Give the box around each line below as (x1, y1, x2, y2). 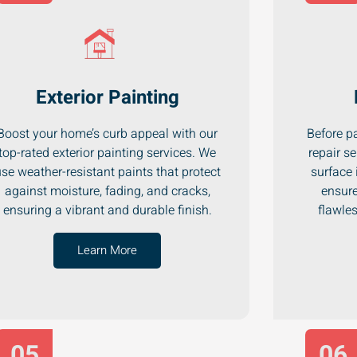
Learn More (77, 241, 138, 259)
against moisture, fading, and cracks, (4, 181, 210, 201)
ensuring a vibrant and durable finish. (2, 200, 212, 220)
